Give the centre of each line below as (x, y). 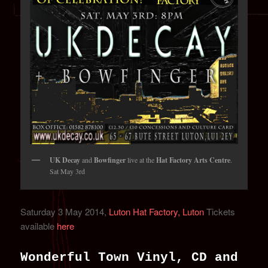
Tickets (220, 211)
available (39, 226)
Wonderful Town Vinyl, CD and (130, 258)
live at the (141, 160)
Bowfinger (110, 160)
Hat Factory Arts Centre (194, 160)
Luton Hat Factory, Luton (157, 211)
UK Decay (65, 160)
